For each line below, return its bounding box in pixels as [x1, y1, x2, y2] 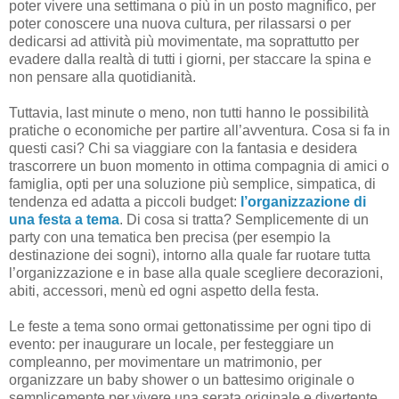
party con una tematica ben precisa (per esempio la [9, 229, 330, 245]
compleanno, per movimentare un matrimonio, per [9, 354, 322, 370]
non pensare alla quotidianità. [9, 69, 196, 85]
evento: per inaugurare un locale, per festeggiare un [9, 336, 334, 352]
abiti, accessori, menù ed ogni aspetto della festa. [9, 282, 319, 298]
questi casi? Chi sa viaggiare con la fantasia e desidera [9, 140, 357, 156]
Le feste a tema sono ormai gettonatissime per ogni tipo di [9, 318, 371, 334]
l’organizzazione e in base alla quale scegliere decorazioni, [9, 265, 383, 281]
